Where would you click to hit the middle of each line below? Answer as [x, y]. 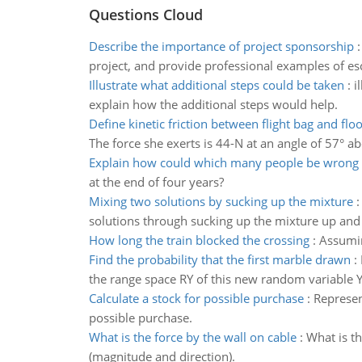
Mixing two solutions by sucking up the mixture [221, 201]
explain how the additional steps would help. [213, 104]
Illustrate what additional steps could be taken [216, 85]
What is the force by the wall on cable [192, 337]
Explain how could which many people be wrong [223, 162]
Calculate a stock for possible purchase [196, 298]
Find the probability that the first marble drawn [219, 259]
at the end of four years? [156, 182]
